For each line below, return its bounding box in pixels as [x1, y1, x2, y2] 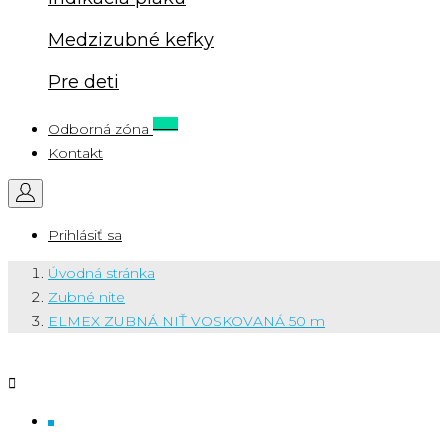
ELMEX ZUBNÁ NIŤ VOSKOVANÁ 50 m [48, 311, 325, 330]
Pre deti [48, 70, 119, 93]
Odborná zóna [48, 119, 149, 138]
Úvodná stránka [48, 263, 155, 282]
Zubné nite [48, 287, 125, 306]
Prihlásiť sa [48, 225, 122, 244]
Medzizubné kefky [48, 28, 214, 51]
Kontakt [48, 143, 103, 162]
